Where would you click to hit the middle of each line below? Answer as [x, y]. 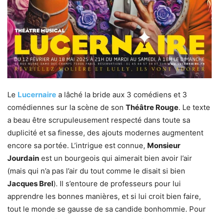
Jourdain [23, 158]
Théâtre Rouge [152, 107]
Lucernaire [37, 95]
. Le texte [194, 107]
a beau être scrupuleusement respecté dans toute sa [99, 120]
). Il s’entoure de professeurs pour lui [117, 184]
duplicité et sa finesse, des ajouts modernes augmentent [105, 133]
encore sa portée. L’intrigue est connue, [77, 145]
